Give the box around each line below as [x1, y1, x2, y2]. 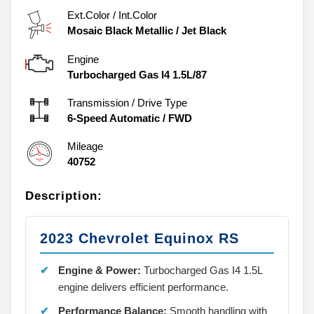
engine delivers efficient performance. [58, 280, 228, 293]
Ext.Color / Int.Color [67, 8, 157, 21]
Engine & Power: [58, 264, 141, 276]
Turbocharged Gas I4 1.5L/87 [67, 68, 207, 81]
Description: [25, 189, 102, 203]
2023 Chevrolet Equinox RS [40, 230, 239, 246]
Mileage [67, 139, 103, 152]
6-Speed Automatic [67, 111, 160, 124]
